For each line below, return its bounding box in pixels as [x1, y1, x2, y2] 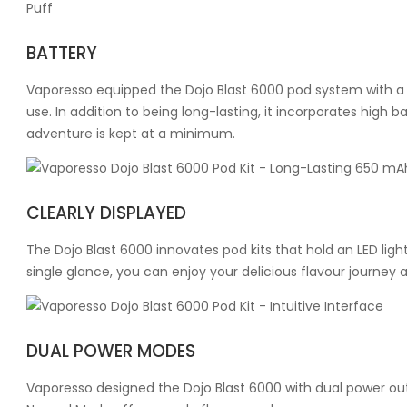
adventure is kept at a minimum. [26, 124, 235, 143]
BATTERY [26, 40, 97, 65]
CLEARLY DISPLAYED [26, 200, 186, 225]
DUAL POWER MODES [26, 338, 195, 363]
